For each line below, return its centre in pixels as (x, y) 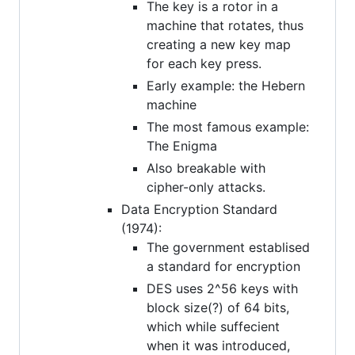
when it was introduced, (218, 345)
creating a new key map (219, 44)
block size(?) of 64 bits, (218, 307)
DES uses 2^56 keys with (222, 288)
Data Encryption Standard (199, 209)
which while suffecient (213, 326)
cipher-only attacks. (206, 187)
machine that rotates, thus (225, 25)
